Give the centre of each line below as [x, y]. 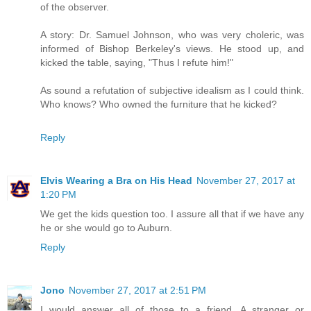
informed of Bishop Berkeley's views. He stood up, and [172, 49]
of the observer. [75, 7]
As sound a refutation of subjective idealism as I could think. [172, 91]
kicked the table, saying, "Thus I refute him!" [137, 63]
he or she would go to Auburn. [106, 228]
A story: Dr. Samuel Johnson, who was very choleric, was [172, 35]
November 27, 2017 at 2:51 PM [137, 291]
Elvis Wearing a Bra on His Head [116, 181]
